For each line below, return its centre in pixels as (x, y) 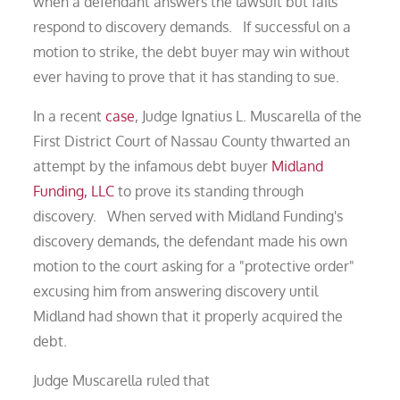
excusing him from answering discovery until (176, 291)
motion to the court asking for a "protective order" (194, 266)
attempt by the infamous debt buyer (153, 166)
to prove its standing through (209, 191)
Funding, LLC (74, 191)
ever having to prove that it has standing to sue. (187, 76)
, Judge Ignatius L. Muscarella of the (249, 116)
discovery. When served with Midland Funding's (188, 216)
